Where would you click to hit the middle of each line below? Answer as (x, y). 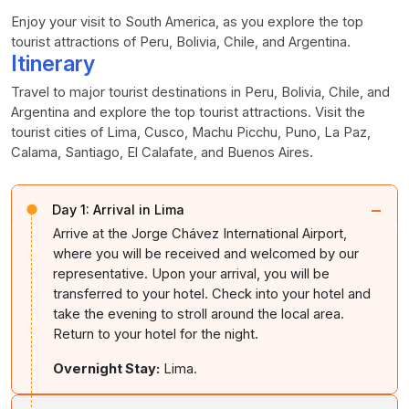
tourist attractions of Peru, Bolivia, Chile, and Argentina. (181, 42)
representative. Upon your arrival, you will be (191, 273)
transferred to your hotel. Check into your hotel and (212, 294)
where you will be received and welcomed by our (206, 253)
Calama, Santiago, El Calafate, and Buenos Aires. (162, 152)
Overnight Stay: (106, 368)
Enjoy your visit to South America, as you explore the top (187, 21)
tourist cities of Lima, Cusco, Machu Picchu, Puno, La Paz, (191, 132)
